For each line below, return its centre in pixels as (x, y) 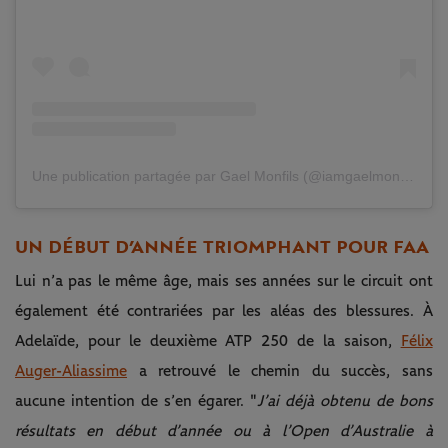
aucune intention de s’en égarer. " (136, 400)
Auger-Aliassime (71, 370)
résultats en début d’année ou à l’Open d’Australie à (224, 430)
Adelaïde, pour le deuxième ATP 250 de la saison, (208, 340)
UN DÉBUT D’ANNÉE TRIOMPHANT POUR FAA (222, 246)
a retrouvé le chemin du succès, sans (280, 370)
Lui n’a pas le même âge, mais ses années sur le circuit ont (224, 280)
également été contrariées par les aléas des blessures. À (224, 310)
